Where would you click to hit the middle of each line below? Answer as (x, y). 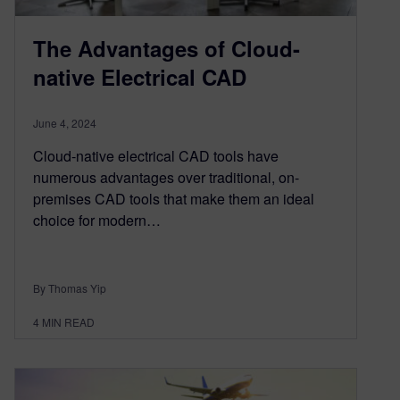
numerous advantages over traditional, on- (166, 178)
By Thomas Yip (70, 288)
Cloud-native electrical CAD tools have (156, 156)
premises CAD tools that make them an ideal (174, 199)
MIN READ (68, 322)
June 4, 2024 (65, 123)
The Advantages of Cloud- (167, 49)
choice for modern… (97, 221)
